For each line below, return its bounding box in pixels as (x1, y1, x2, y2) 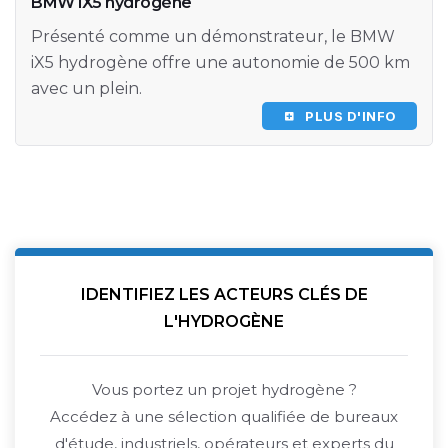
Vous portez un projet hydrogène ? (91, 380, 357, 400)
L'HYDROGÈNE (164, 312, 284, 332)
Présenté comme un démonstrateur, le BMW (31, 27, 395, 47)
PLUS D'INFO (294, 108, 397, 125)
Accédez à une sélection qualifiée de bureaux (50, 407, 398, 427)
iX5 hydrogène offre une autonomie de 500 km (31, 53, 410, 73)
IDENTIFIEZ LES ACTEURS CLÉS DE (80, 285, 368, 305)
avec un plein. (31, 79, 142, 99)
